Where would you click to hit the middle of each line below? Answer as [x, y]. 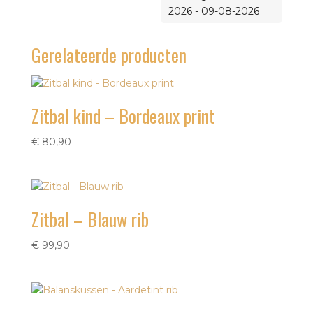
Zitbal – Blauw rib [90, 219]
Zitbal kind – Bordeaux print [123, 116]
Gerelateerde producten [109, 55]
